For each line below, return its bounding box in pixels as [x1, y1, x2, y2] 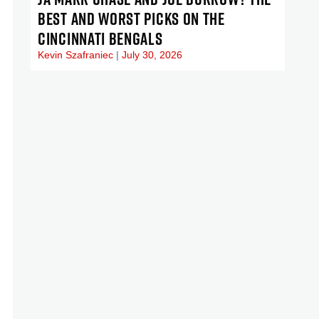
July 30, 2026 [119, 48, 182, 61]
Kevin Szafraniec [38, 48, 116, 61]
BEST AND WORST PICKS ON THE [38, 6, 225, 31]
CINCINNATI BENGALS [38, 26, 163, 51]
